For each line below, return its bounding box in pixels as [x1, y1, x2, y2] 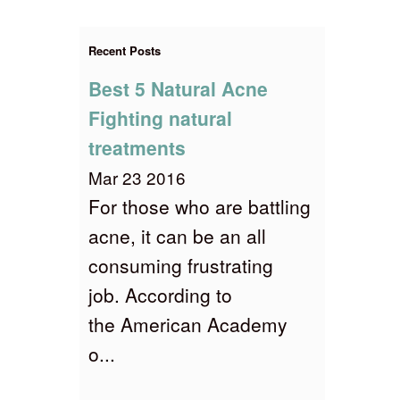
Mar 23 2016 [87, 164, 186, 189]
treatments [87, 133, 186, 161]
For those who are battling [87, 192, 311, 220]
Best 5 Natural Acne [87, 74, 268, 102]
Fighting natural [87, 104, 232, 131]
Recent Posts [87, 41, 161, 59]
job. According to [87, 280, 232, 308]
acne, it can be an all [87, 221, 266, 249]
